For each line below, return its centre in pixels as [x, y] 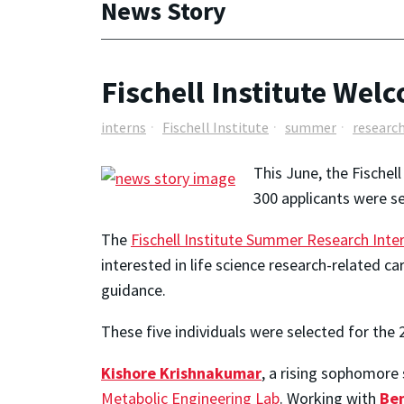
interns [124, 128]
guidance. [133, 289]
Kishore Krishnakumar [181, 372]
